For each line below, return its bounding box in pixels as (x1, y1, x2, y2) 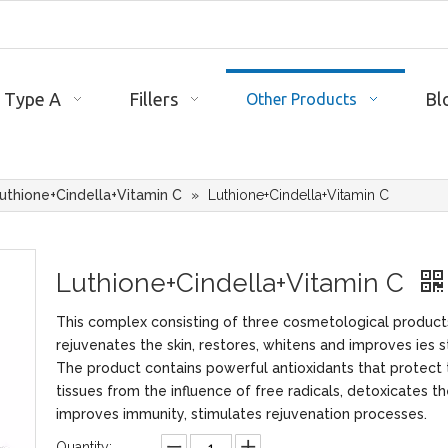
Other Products (245, 90, 357, 108)
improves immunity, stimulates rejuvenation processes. (56, 406, 427, 422)
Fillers (128, 89, 178, 109)
